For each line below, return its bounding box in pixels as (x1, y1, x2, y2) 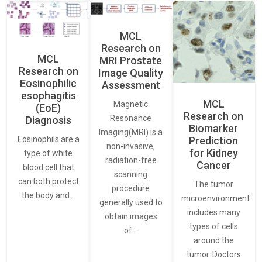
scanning (114, 170, 148, 180)
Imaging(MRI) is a (99, 127, 163, 137)
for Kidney (189, 146, 238, 159)
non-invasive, (106, 142, 156, 151)
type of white (24, 148, 73, 158)
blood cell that (22, 162, 74, 172)
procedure (112, 184, 150, 194)
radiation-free (105, 156, 157, 166)
